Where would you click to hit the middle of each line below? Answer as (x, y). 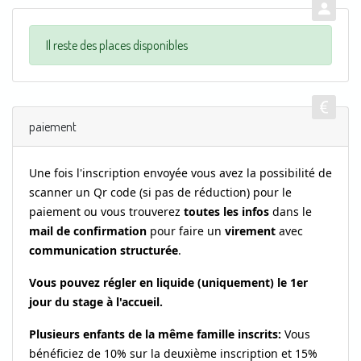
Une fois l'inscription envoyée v (113, 172)
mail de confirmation (88, 230)
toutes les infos (226, 211)
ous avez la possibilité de (264, 172)
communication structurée (104, 250)
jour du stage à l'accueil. (96, 301)
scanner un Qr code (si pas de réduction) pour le (160, 192)
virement (250, 230)
